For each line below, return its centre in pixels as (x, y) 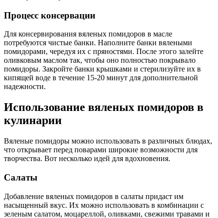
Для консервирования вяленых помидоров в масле (88, 34)
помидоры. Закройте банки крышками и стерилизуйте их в (102, 69)
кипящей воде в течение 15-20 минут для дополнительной (101, 78)
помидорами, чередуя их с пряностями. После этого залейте (104, 52)
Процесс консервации (50, 15)
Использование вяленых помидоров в (104, 107)
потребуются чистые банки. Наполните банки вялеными (98, 43)
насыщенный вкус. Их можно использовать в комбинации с (104, 205)
